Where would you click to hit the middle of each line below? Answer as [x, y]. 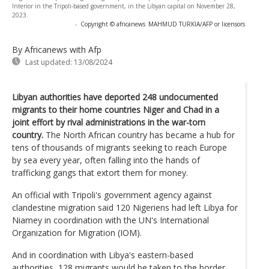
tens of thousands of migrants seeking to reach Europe [119, 147]
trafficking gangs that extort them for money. [100, 172]
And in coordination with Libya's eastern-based [103, 255]
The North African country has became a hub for [139, 134]
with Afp [86, 49]
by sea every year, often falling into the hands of [106, 160]
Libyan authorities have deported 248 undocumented [115, 97]
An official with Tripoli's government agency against [112, 195]
